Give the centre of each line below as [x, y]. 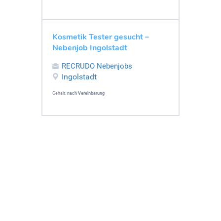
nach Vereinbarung [86, 93]
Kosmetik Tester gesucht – [101, 37]
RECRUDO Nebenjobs [97, 66]
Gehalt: [60, 93]
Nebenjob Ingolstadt [90, 48]
